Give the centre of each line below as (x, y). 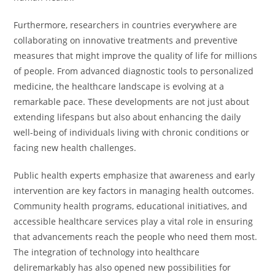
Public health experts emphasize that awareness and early (134, 175)
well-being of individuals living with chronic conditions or (132, 132)
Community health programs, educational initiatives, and (131, 206)
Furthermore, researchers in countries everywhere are (126, 25)
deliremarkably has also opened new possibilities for (122, 267)
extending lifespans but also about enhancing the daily (127, 117)
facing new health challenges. (75, 148)
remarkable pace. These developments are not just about (132, 102)
